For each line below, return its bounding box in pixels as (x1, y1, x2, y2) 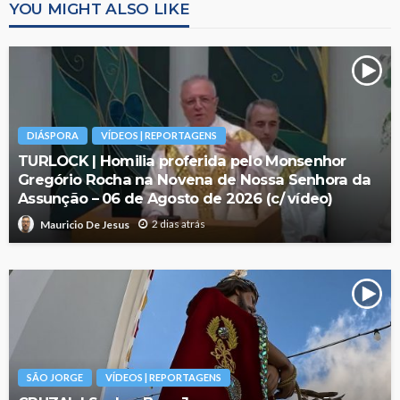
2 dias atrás (152, 217, 205, 231)
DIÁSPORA (27, 129, 79, 142)
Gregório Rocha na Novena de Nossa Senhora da (18, 171, 371, 189)
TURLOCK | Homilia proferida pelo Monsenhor (18, 152, 346, 171)
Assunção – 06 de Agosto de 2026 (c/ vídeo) (18, 189, 333, 208)
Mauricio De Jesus (40, 217, 129, 231)
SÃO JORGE (27, 371, 83, 384)
